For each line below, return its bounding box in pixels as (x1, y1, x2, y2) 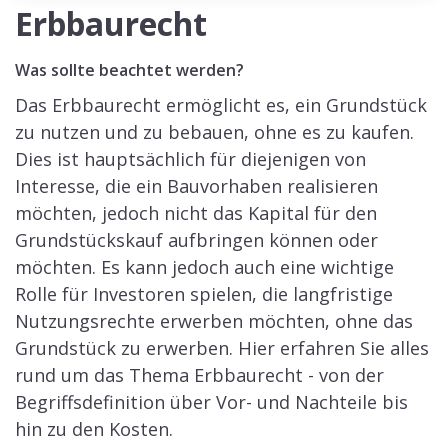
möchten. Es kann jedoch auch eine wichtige (15, 255, 394, 279)
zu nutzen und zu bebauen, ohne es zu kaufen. (15, 120, 414, 144)
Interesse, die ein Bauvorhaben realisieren (15, 174, 378, 198)
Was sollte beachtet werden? (15, 59, 244, 81)
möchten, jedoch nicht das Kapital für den (15, 201, 377, 225)
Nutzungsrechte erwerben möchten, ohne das (15, 309, 413, 333)
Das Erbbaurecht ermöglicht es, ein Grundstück (15, 93, 427, 117)
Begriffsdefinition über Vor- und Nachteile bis (15, 390, 408, 414)
